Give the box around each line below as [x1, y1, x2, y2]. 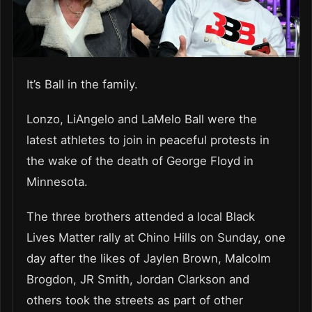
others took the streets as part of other [26, 293, 243, 308]
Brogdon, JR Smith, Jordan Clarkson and [26, 272, 249, 287]
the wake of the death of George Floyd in [26, 154, 253, 169]
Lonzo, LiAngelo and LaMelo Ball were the [26, 112, 257, 127]
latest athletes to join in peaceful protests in [26, 133, 270, 148]
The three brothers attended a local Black [26, 210, 255, 224]
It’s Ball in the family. [26, 77, 138, 92]
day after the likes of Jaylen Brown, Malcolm [26, 251, 271, 266]
